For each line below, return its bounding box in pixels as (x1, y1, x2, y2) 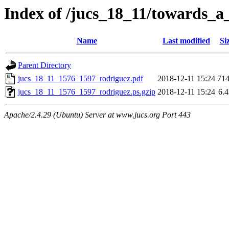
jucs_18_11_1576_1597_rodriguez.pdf (18, 74, 143, 83)
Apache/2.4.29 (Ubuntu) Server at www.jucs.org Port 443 (4, 110, 191, 120)
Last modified (163, 36, 210, 45)
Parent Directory (18, 61, 71, 70)
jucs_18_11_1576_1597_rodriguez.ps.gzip (18, 87, 155, 97)
